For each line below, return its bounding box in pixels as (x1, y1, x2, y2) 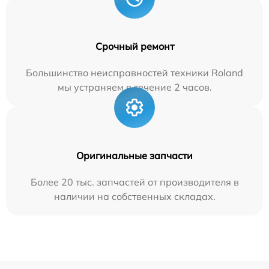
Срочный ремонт (95, 40, 174, 52)
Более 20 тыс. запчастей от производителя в (30, 175, 239, 188)
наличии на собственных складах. (53, 190, 216, 202)
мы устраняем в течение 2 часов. (57, 80, 212, 93)
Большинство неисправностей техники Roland (26, 66, 243, 79)
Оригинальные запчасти (76, 149, 193, 162)
